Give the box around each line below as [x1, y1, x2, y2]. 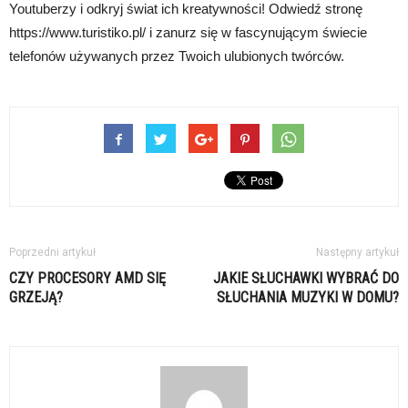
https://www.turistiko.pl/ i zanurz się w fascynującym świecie [9, 25, 367, 40]
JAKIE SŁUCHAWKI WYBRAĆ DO [213, 270, 399, 287]
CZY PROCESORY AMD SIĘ [9, 270, 166, 287]
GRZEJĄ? [9, 289, 63, 306]
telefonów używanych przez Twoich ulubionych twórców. [9, 48, 344, 64]
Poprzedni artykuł [9, 246, 96, 259]
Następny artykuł [316, 246, 399, 259]
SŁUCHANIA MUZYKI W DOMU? [217, 289, 399, 306]
